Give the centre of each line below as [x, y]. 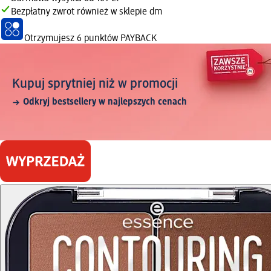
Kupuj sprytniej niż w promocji [95, 84]
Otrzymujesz [51, 39]
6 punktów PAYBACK [117, 39]
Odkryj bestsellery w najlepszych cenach [105, 103]
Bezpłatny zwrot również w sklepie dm [87, 12]
